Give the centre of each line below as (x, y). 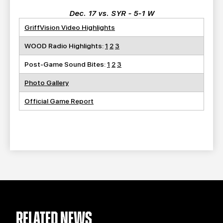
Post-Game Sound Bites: (66, 64)
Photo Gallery (47, 83)
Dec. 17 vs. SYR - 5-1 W (111, 13)
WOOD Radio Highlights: (65, 46)
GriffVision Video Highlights (70, 27)
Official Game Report (59, 101)
